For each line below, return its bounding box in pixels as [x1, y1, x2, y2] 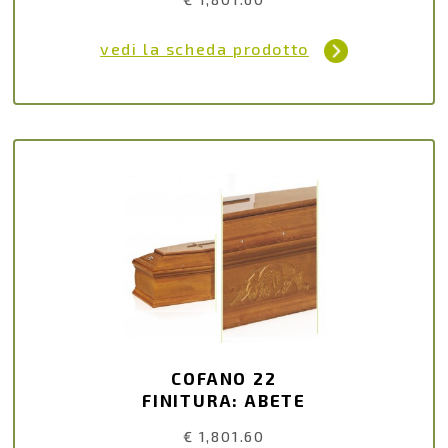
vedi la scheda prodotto [100, 39, 309, 59]
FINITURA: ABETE [142, 390, 306, 411]
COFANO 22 [171, 368, 277, 389]
